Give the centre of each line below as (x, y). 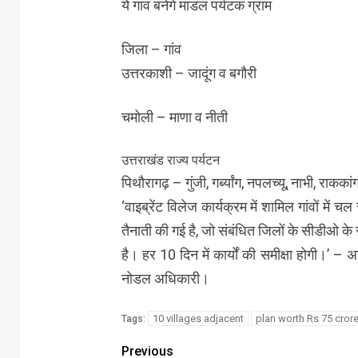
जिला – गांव (151, 49)
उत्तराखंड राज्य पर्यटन (170, 160)
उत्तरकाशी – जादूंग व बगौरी (189, 73)
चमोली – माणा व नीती (174, 117)
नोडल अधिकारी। (165, 278)
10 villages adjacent (198, 318)
